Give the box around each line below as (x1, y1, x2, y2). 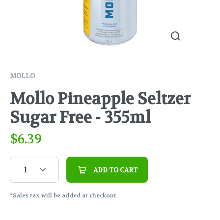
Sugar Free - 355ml (10, 108, 151, 128)
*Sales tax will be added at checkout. (10, 192, 118, 200)
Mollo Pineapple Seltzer (10, 89, 191, 110)
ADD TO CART (93, 166, 137, 175)
